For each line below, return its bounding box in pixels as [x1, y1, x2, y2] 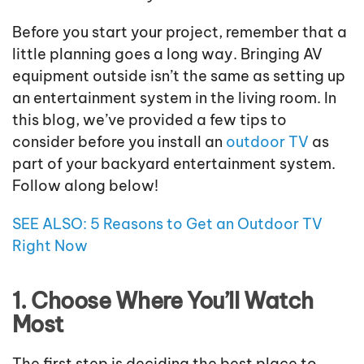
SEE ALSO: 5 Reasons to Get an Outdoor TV [12, 214, 323, 234]
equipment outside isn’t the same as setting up [12, 67, 345, 86]
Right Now [12, 236, 88, 256]
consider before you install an [12, 132, 226, 152]
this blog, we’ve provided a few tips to [12, 110, 287, 130]
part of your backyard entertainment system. [12, 154, 336, 174]
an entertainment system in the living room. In [12, 89, 336, 108]
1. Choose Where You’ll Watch [12, 287, 314, 315]
